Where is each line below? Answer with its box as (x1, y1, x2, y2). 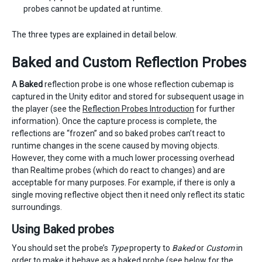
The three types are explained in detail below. (12, 30, 177, 39)
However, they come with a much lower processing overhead (12, 153, 235, 163)
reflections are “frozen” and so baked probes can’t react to (12, 129, 225, 138)
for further (194, 104, 235, 113)
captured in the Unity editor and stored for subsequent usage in (12, 92, 244, 101)
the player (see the (12, 104, 82, 113)
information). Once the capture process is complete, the (12, 116, 217, 126)
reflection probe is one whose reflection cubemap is (43, 80, 234, 89)
